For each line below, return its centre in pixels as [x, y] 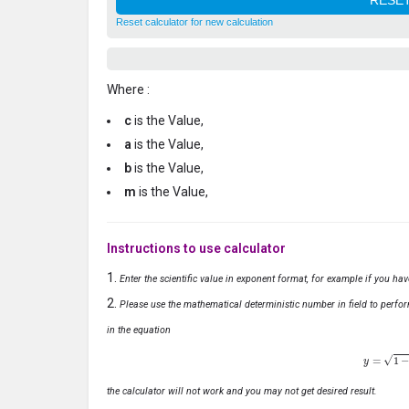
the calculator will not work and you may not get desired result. [242, 391]
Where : [128, 90]
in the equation [139, 330]
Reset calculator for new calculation [194, 22]
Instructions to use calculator [196, 249]
